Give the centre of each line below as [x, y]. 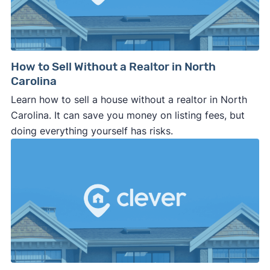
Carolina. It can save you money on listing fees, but [127, 115]
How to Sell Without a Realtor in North [113, 67]
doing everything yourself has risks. [92, 131]
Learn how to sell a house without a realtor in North [129, 100]
